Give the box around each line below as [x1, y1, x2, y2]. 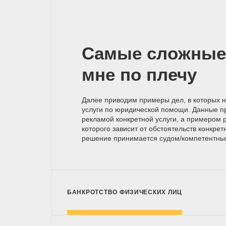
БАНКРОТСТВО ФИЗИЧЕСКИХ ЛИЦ [67, 189, 183, 196]
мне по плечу [82, 65, 197, 84]
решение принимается [82, 134, 159, 142]
